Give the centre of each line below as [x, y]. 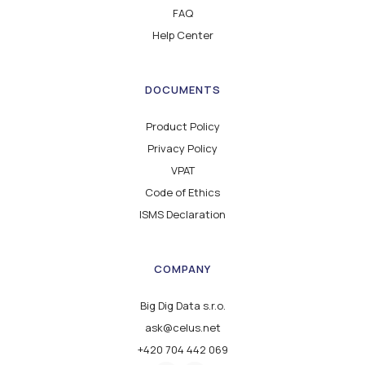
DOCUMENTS [182, 89]
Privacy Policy [182, 148]
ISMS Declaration [182, 214]
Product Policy [182, 126]
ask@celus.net [182, 327]
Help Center [182, 35]
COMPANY [182, 268]
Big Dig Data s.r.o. [182, 305]
